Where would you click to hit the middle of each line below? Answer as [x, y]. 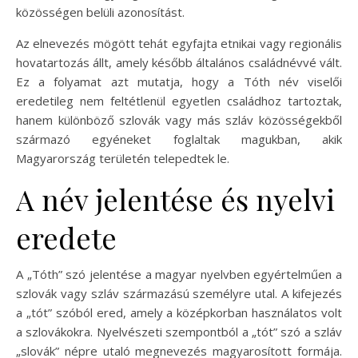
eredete [66, 238]
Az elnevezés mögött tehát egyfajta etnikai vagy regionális [179, 44]
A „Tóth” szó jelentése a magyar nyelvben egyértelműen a [179, 274]
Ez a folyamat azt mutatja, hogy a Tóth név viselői [179, 82]
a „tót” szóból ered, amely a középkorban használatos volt [179, 313]
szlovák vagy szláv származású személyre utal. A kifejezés [179, 294]
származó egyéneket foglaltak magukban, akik [179, 139]
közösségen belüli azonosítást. [100, 12]
